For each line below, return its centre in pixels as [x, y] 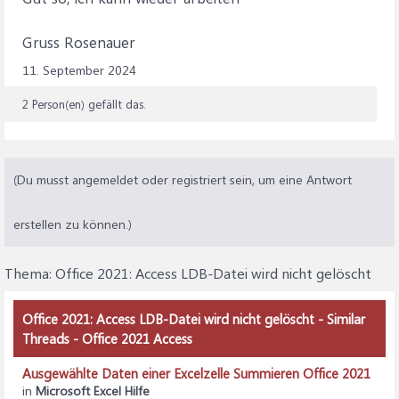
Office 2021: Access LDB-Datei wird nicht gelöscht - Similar [194, 319]
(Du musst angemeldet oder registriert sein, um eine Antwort [183, 179]
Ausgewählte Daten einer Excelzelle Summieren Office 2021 [196, 373]
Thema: [30, 273]
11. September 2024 [79, 70]
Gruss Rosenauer [79, 42]
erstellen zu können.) [73, 224]
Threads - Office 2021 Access [107, 338]
